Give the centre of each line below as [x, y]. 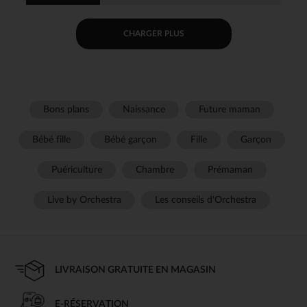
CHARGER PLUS [156, 34]
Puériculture [76, 170]
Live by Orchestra [84, 200]
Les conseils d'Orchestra [206, 200]
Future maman [230, 109]
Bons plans [66, 109]
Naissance [144, 109]
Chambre [155, 170]
